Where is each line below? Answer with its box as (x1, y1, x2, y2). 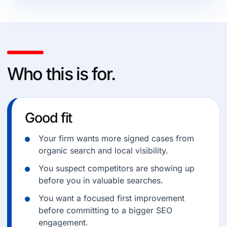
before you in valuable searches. (39, 175, 163, 185)
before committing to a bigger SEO (39, 205, 172, 215)
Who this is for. (7, 63, 116, 84)
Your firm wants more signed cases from (39, 133, 194, 143)
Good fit (25, 109, 72, 126)
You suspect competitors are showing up (39, 163, 195, 173)
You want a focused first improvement (39, 193, 184, 203)
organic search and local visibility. (39, 145, 168, 156)
